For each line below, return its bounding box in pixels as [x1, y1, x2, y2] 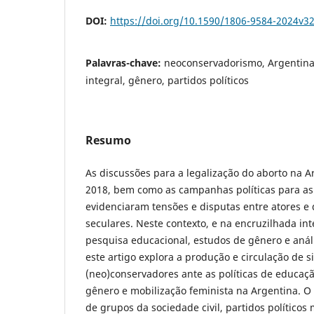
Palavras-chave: [86, 56, 164, 70]
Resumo [86, 132, 131, 149]
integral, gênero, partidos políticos [86, 74, 249, 88]
